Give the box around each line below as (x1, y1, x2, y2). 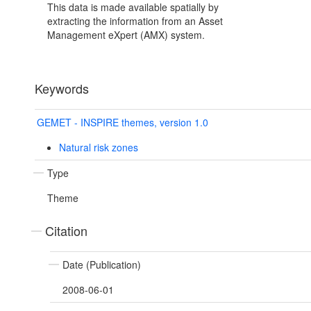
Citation (45, 221, 87, 240)
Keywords (35, 79, 89, 98)
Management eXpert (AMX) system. (47, 28, 205, 42)
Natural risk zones (58, 140, 138, 155)
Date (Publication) (62, 258, 141, 272)
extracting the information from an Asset (47, 14, 223, 28)
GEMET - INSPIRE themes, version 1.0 (37, 115, 208, 130)
